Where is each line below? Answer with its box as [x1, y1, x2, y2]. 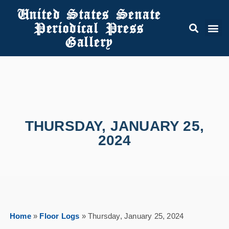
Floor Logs [39, 212, 80, 221]
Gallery [64, 32, 113, 51]
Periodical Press [33, 18, 144, 37]
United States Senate [16, 5, 161, 24]
